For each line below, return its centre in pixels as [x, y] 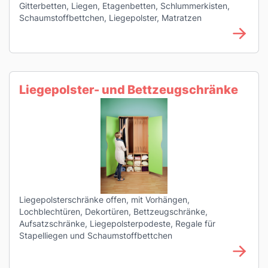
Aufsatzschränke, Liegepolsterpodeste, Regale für [117, 223]
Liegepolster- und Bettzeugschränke [129, 90]
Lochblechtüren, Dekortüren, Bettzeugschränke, [113, 211]
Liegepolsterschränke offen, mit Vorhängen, [104, 200]
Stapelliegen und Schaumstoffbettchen [96, 235]
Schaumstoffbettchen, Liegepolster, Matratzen [110, 18]
